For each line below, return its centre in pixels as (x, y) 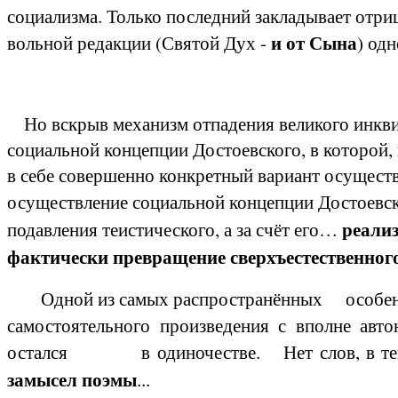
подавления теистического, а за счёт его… (175, 229)
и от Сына (314, 42)
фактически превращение (119, 256)
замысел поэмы (72, 379)
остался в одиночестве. (141, 351)
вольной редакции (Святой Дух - (139, 42)
